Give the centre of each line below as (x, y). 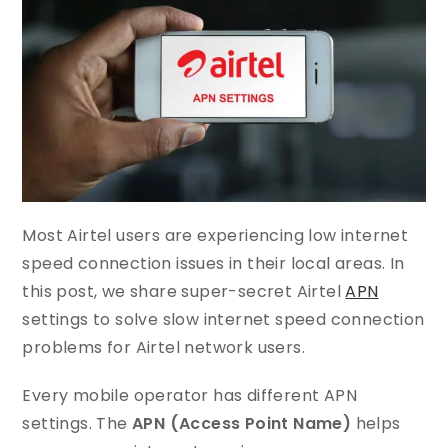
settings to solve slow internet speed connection (223, 320)
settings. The (77, 424)
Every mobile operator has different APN (190, 396)
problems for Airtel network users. (164, 348)
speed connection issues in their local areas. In (213, 264)
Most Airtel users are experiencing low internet (215, 236)
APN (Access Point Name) (242, 424)
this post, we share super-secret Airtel (184, 292)
